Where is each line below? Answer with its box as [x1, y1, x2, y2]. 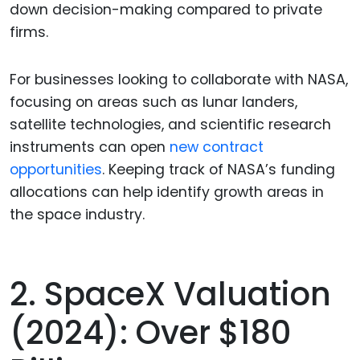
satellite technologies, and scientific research [10, 114, 331, 134]
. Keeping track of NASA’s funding [102, 159, 335, 179]
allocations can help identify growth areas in [10, 182, 324, 202]
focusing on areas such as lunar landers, [10, 92, 297, 112]
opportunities [10, 159, 102, 179]
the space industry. [10, 204, 145, 224]
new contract [170, 137, 264, 157]
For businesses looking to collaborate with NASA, [10, 69, 348, 89]
